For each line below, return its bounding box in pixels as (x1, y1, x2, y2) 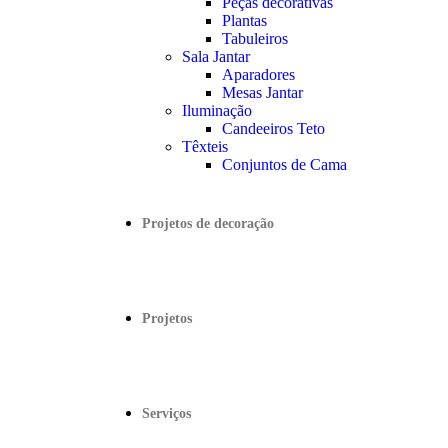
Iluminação (181, 102, 252, 119)
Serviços (141, 406, 191, 421)
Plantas (221, 12, 267, 29)
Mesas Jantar (221, 84, 303, 101)
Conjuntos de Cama (221, 156, 347, 173)
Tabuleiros (221, 30, 288, 47)
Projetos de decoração (141, 216, 274, 231)
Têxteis (181, 138, 228, 155)
